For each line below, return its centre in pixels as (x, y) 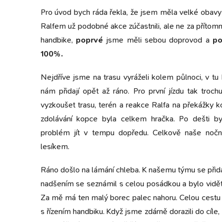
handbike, (56, 40)
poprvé (88, 40)
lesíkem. (55, 146)
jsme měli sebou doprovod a (158, 40)
